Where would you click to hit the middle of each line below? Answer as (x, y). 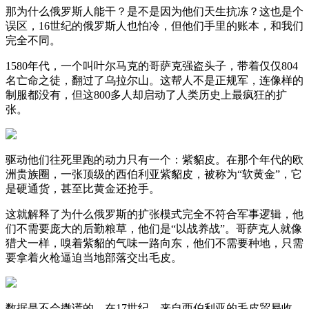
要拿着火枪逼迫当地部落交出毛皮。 (94, 257)
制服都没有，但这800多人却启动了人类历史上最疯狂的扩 (146, 94)
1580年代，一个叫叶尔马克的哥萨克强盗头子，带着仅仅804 (152, 66)
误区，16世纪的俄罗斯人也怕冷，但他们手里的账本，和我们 (154, 26)
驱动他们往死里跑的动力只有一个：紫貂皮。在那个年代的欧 (154, 159)
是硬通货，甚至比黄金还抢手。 (83, 188)
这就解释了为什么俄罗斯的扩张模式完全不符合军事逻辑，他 (154, 214)
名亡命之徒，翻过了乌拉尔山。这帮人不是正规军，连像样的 (154, 80)
